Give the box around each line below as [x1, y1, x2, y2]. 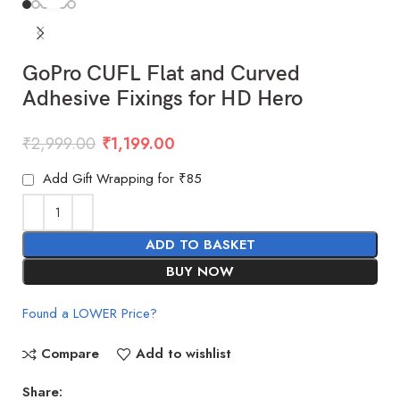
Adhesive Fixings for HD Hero [22, 85, 304, 112]
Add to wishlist [135, 344, 231, 364]
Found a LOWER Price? [22, 303, 158, 323]
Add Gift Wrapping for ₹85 [38, 168, 203, 188]
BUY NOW [166, 261, 234, 281]
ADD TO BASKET [145, 234, 255, 254]
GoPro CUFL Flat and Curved [22, 60, 301, 87]
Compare [40, 344, 99, 364]
